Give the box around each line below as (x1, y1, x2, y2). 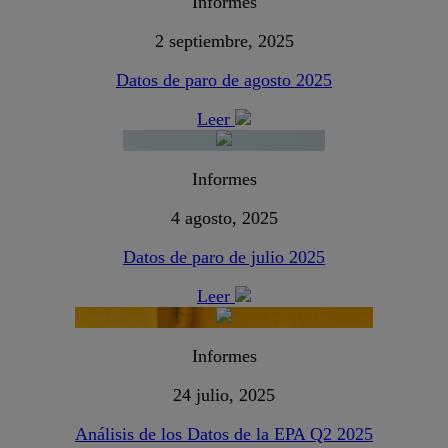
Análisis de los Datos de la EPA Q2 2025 (75, 424, 373, 445)
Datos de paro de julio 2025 (123, 247, 325, 268)
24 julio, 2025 (173, 385, 275, 406)
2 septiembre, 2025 (154, 31, 294, 52)
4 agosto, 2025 (170, 208, 278, 229)
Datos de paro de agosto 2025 (116, 70, 332, 91)
